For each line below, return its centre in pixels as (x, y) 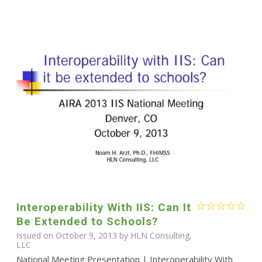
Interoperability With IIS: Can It (104, 208)
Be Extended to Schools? (87, 222)
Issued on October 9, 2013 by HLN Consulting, (104, 236)
